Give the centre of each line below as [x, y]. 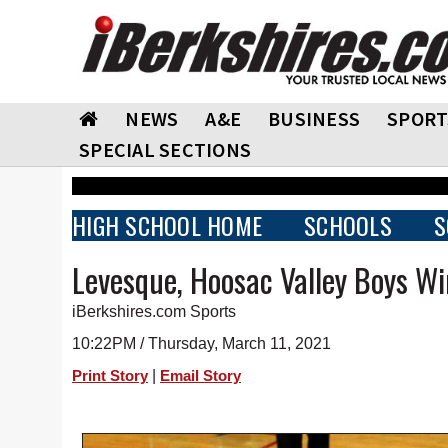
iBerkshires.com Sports [154, 311]
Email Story [200, 376]
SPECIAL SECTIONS [165, 149]
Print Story [110, 376]
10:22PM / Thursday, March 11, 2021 [201, 343]
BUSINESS [314, 118]
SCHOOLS [348, 225]
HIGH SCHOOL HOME [167, 225]
